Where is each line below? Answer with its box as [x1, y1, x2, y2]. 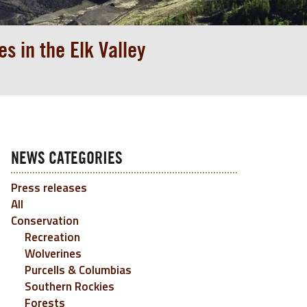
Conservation [11, 212, 79, 230]
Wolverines [25, 245, 82, 262]
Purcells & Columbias [25, 261, 132, 279]
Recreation [25, 228, 80, 246]
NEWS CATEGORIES [11, 151, 123, 167]
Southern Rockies [25, 278, 114, 295]
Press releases [11, 179, 87, 197]
